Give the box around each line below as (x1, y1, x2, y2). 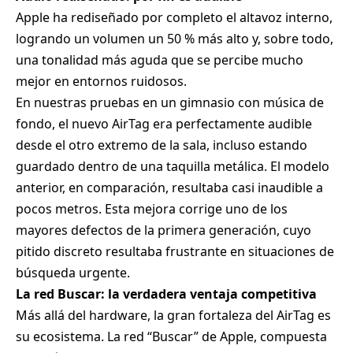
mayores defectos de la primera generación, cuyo (16, 221, 311, 240)
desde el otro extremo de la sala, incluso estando (16, 136, 307, 154)
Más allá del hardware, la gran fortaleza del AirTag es (16, 307, 331, 325)
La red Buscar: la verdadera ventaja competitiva (16, 285, 317, 303)
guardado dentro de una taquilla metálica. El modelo (16, 158, 329, 176)
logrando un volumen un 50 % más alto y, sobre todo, (16, 30, 333, 48)
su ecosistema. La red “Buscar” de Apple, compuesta (16, 328, 327, 346)
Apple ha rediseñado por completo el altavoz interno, (16, 9, 333, 27)
